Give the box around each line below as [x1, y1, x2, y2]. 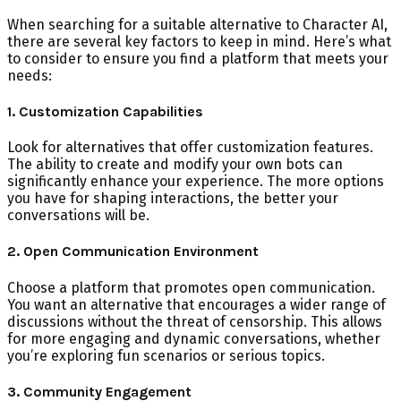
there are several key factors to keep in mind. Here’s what [7, 32, 391, 50]
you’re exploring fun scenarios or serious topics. [7, 346, 325, 364]
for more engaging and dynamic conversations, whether [7, 329, 380, 347]
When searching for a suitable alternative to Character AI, [7, 15, 388, 33]
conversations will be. [7, 207, 149, 225]
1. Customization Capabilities [7, 102, 203, 120]
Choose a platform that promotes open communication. [7, 278, 375, 296]
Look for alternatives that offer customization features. [7, 139, 373, 157]
